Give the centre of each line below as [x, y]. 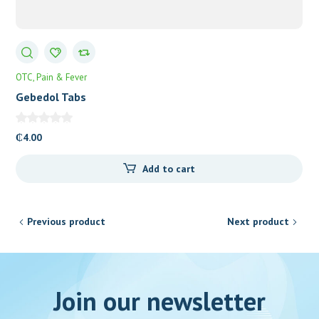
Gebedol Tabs [51, 97]
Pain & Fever [62, 78]
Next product [258, 221]
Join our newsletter [159, 300]
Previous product [67, 221]
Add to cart [168, 168]
